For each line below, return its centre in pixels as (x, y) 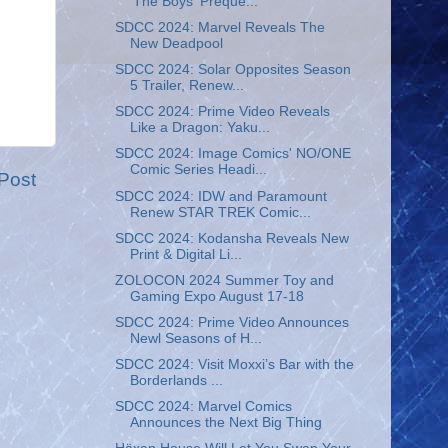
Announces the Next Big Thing (225, 423)
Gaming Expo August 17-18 (216, 296)
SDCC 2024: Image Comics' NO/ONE (232, 154)
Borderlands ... (176, 380)
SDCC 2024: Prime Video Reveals (222, 112)
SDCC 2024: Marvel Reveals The (219, 27)
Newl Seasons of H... (195, 338)
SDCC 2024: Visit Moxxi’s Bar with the (234, 364)
